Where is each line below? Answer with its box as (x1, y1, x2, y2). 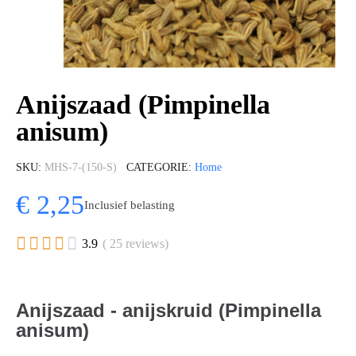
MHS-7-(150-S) (44, 161, 117, 173)
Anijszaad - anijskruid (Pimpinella (16, 299, 321, 321)
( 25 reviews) (103, 237, 168, 250)
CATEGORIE (126, 161, 188, 173)
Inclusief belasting (84, 198, 175, 211)
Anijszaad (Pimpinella (16, 90, 270, 119)
